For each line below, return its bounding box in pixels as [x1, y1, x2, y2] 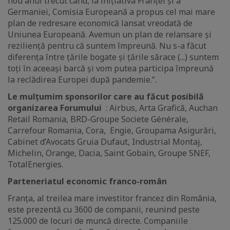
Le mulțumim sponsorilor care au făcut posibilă [8, 91, 204, 103]
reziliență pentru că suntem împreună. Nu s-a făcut [8, 40, 206, 52]
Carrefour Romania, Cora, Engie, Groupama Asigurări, [8, 125, 216, 137]
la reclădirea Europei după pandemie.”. [8, 74, 157, 86]
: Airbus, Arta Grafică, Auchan [104, 102, 218, 114]
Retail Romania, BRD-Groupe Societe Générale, [8, 113, 188, 125]
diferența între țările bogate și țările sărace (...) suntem [8, 51, 219, 63]
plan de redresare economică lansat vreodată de [8, 17, 193, 29]
